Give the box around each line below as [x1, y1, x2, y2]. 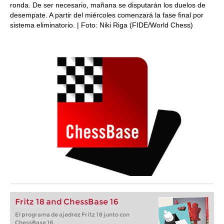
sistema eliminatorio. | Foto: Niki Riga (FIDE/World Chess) [10, 21, 193, 29]
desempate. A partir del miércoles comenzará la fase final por [10, 11, 203, 19]
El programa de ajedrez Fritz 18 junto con [15, 211, 129, 218]
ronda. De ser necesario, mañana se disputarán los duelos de [10, 1, 205, 9]
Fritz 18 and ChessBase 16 [15, 197, 118, 206]
